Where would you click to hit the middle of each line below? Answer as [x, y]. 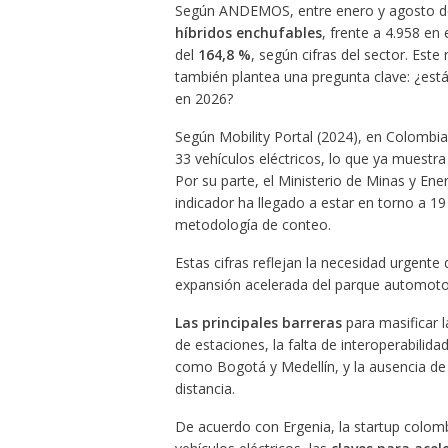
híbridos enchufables [248, 33]
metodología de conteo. [252, 225]
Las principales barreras [258, 323]
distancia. [204, 389]
